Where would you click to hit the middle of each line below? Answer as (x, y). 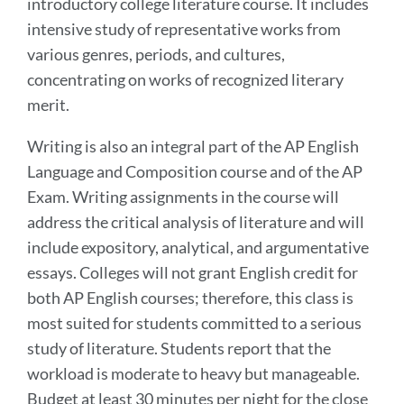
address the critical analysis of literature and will (196, 221)
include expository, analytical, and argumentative (198, 247)
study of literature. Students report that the (179, 348)
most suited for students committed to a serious (194, 322)
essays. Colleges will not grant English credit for (193, 272)
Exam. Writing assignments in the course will (183, 196)
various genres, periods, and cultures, (156, 54)
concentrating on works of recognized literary (185, 79)
